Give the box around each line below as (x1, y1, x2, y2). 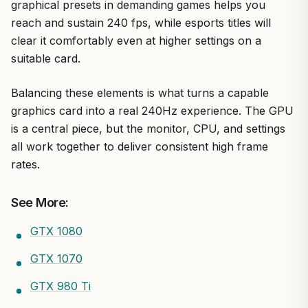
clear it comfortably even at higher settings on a (11, 34, 261, 47)
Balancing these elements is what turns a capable (11, 86, 269, 100)
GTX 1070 (30, 252, 82, 265)
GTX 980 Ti (30, 279, 91, 293)
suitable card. (11, 52, 80, 65)
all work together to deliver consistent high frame (11, 140, 268, 153)
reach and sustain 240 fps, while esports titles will (11, 16, 271, 30)
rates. (11, 157, 40, 171)
